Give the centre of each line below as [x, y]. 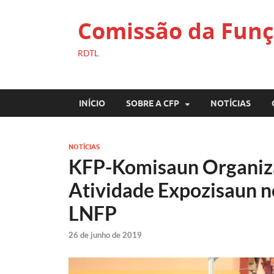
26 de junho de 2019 [105, 235]
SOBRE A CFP [153, 103]
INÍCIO [92, 103]
